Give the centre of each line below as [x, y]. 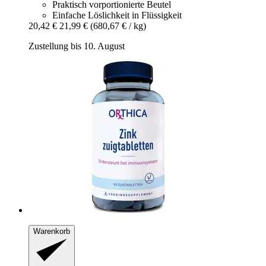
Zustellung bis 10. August [77, 46]
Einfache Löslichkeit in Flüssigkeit [117, 15]
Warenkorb [52, 231]
